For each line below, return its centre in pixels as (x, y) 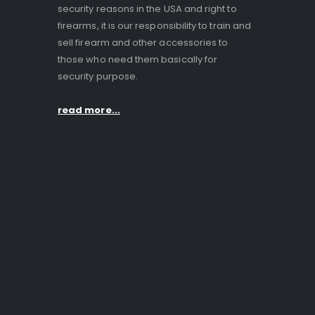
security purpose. (98, 76)
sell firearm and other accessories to (143, 43)
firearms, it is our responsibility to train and (155, 26)
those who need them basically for (138, 59)
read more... (89, 110)
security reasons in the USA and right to (147, 9)
